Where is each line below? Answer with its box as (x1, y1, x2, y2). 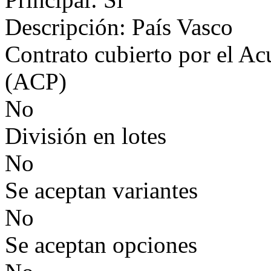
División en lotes (5, 123, 166, 149)
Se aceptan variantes (5, 177, 198, 203)
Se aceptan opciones (5, 232, 197, 258)
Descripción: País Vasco (5, 14, 233, 40)
